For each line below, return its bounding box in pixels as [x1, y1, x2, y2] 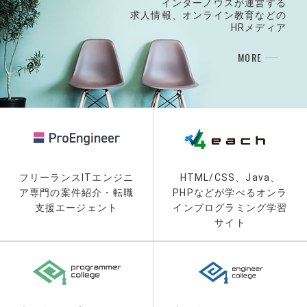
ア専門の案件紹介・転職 [19, 186, 134, 198]
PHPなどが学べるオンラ [173, 186, 288, 198]
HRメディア [230, 21, 286, 33]
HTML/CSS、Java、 [180, 171, 281, 183]
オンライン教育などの [182, 9, 286, 21]
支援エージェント [34, 201, 119, 213]
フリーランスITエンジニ [19, 171, 134, 183]
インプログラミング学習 [173, 201, 288, 213]
